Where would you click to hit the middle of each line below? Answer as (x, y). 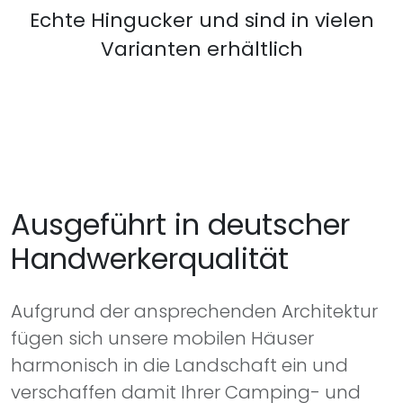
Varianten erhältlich (201, 49)
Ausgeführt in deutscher (180, 224)
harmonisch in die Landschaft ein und (179, 365)
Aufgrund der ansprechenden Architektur (194, 311)
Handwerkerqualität (150, 258)
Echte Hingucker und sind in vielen (201, 20)
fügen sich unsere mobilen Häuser (162, 338)
